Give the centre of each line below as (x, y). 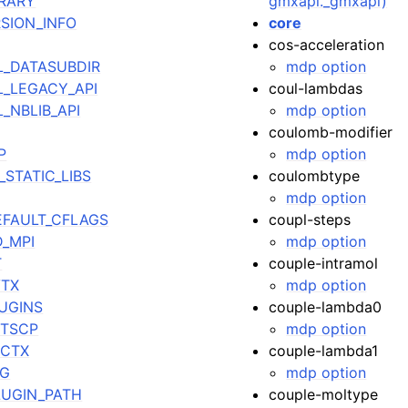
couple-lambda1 (324, 351)
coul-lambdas (316, 88)
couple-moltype (324, 394)
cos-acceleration (327, 45)
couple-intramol (324, 263)
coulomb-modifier (331, 132)
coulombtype (315, 176)
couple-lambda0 (326, 307)
